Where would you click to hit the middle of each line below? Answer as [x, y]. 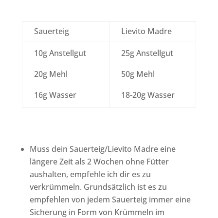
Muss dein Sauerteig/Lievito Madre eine [102, 149]
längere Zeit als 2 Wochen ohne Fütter [99, 161]
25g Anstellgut [147, 53]
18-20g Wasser [148, 95]
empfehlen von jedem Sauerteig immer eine [110, 199]
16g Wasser [55, 95]
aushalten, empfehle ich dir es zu [90, 174]
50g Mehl [138, 74]
